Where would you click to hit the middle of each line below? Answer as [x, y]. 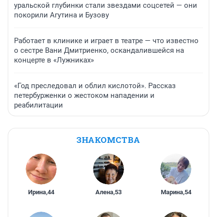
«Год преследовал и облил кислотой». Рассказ [95, 86]
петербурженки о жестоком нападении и [84, 96]
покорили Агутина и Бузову [62, 15]
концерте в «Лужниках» [54, 60]
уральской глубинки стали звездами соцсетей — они [106, 6]
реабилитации [39, 105]
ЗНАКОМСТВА [108, 140]
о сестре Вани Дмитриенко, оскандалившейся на [99, 51]
